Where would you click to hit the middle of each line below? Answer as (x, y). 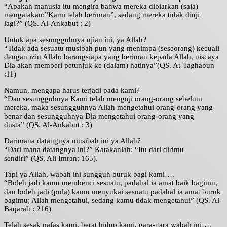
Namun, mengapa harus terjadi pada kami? (72, 90)
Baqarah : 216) (28, 209)
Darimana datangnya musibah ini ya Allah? (72, 141)
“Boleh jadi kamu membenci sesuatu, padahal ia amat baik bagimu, (111, 183)
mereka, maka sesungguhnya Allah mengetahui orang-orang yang (108, 108)
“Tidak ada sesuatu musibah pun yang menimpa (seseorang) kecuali (112, 48)
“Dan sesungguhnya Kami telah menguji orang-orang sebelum (103, 99)
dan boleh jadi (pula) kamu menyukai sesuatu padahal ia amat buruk (112, 192)
